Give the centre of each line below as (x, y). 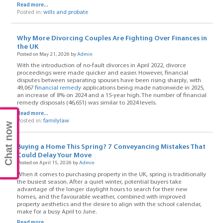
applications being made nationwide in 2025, (143, 88)
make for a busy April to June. (56, 212)
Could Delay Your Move (54, 156)
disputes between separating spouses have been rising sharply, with (109, 81)
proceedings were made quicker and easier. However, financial (102, 73)
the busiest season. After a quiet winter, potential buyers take (99, 182)
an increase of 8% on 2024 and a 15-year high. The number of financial (111, 96)
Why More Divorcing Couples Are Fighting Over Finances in (112, 38)
